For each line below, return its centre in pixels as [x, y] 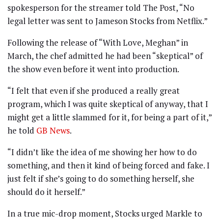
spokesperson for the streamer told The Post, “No [101, 7]
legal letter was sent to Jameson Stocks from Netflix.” [108, 21]
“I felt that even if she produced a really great [94, 90]
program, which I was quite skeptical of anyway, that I [108, 104]
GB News [53, 130]
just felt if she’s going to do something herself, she [101, 178]
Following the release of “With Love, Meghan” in [98, 42]
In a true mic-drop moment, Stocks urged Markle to [105, 213]
